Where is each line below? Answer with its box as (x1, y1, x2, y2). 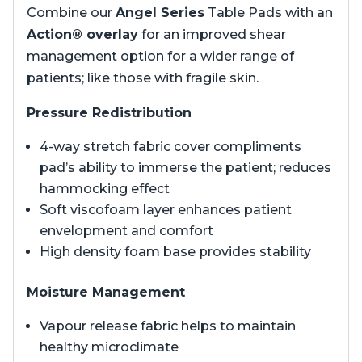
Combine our (27, 4, 116, 20)
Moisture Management (27, 284, 185, 300)
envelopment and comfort (40, 222, 213, 238)
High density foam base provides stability (40, 243, 311, 259)
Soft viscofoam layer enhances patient (40, 201, 292, 217)
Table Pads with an (204, 4, 333, 20)
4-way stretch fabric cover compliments (40, 138, 301, 154)
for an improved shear (138, 26, 286, 42)
